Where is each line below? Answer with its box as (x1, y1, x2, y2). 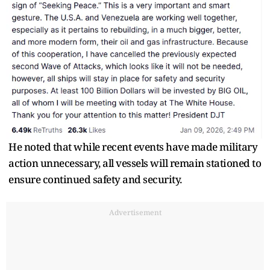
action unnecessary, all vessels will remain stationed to (8, 156, 261, 171)
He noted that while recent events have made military (8, 140, 257, 154)
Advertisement (108, 207, 162, 218)
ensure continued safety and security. (8, 172, 184, 187)
